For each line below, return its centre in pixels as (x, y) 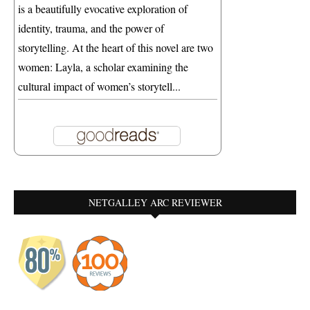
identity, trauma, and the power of (91, 28)
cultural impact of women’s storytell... (99, 86)
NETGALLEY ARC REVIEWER (155, 202)
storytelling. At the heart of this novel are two (116, 47)
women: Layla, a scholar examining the (103, 66)
